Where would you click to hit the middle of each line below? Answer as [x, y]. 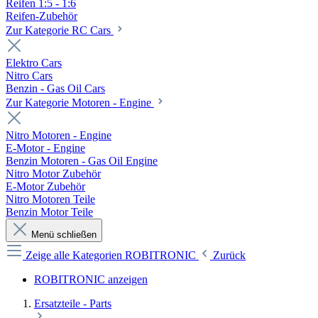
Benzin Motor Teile [49, 212]
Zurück [229, 255]
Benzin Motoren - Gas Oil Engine [82, 161]
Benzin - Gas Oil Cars [55, 88]
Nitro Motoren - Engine [59, 135]
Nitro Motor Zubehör [53, 174]
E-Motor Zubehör [45, 186]
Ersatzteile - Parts [73, 303]
